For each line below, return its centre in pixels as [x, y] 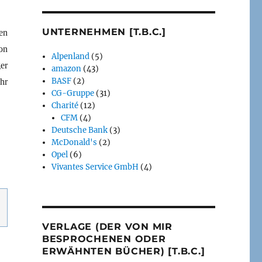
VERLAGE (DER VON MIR [107, 226]
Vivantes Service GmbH [95, 167]
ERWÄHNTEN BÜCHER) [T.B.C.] [123, 251]
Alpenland [71, 56]
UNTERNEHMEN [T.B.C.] [104, 32]
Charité [65, 105]
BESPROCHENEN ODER [104, 239]
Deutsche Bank [80, 130]
